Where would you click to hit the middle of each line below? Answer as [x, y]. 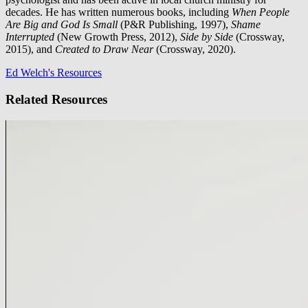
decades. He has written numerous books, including [117, 12]
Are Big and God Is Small [63, 25]
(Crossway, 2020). [195, 49]
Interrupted [31, 37]
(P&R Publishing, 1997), [176, 25]
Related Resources [56, 99]
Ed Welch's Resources [54, 73]
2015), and [30, 49]
